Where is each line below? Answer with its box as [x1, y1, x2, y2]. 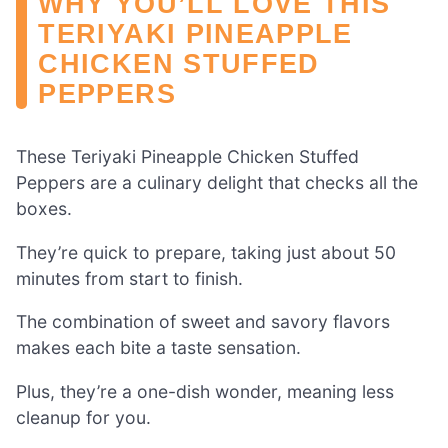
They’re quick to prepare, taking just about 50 [16, 241, 396, 263]
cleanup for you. [16, 406, 151, 428]
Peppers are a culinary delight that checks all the [16, 172, 418, 194]
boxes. [16, 198, 72, 220]
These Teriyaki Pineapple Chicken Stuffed [16, 146, 359, 168]
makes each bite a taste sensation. [16, 337, 301, 359]
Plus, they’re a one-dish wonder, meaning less [16, 380, 394, 402]
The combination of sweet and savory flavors [16, 311, 390, 333]
